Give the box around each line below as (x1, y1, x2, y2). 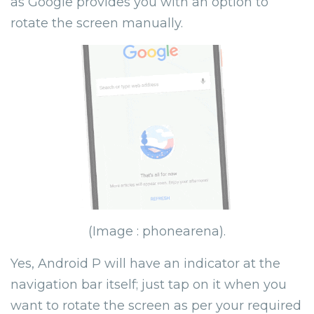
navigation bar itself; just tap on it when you (11, 276, 287, 292)
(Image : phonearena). (88, 223, 226, 239)
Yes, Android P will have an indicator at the (11, 255, 280, 271)
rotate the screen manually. (11, 15, 183, 31)
